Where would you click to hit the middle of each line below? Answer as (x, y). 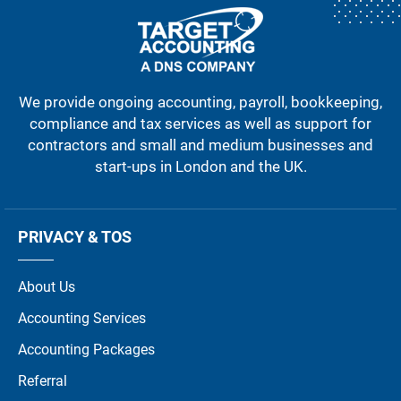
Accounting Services (82, 318)
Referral (43, 380)
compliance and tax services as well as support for (200, 123)
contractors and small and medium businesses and (200, 145)
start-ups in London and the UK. (200, 166)
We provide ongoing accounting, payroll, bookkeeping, (200, 102)
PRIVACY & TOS (75, 236)
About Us (47, 286)
